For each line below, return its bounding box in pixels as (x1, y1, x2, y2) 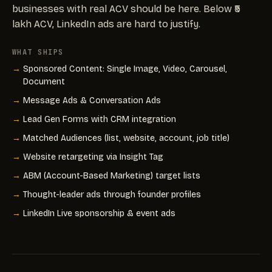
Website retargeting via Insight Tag (23, 151, 163, 162)
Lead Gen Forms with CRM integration (23, 114, 176, 124)
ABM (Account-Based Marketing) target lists (23, 170, 200, 181)
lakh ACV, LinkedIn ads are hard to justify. (12, 18, 200, 30)
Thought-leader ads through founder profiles (23, 189, 201, 200)
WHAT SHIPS (12, 47, 64, 57)
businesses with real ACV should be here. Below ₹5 (12, 2, 240, 15)
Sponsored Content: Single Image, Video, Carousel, (23, 63, 227, 74)
